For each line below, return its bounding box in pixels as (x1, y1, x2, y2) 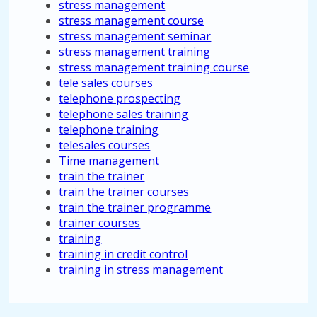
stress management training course (59, 59, 250, 75)
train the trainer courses (59, 184, 190, 200)
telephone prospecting (59, 91, 181, 106)
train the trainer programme (59, 200, 212, 215)
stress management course (59, 13, 204, 28)
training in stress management (59, 262, 224, 277)
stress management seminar (59, 28, 212, 44)
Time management (59, 153, 160, 168)
